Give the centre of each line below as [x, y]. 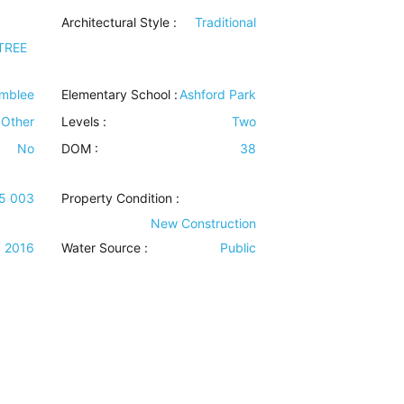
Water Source [101, 248]
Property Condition [117, 198]
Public [238, 248]
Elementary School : [120, 95]
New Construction [203, 224]
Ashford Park [217, 95]
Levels [81, 122]
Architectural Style [116, 23]
